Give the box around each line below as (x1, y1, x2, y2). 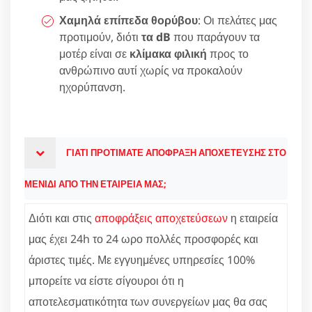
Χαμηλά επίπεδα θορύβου (59, 13, 198, 29)
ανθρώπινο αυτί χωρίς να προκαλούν (59, 63, 242, 79)
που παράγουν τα (171, 29, 260, 45)
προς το (207, 46, 249, 62)
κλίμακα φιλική (130, 46, 207, 62)
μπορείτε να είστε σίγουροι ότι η (29, 273, 184, 289)
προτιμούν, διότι (59, 29, 141, 45)
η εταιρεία (228, 210, 278, 226)
